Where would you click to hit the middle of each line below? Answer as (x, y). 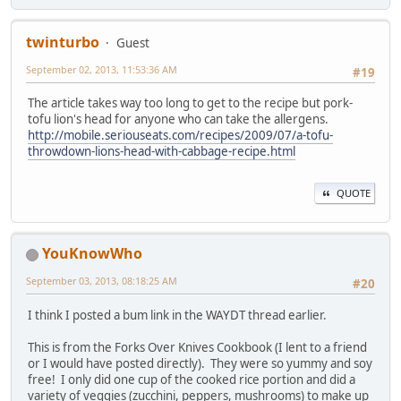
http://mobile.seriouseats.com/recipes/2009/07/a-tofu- (180, 136)
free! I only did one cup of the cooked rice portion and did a (192, 379)
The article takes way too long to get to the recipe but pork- (190, 103)
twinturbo (63, 42)
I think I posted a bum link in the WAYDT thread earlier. (177, 315)
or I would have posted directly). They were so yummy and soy (200, 363)
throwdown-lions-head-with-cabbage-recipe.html (162, 152)
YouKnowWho (92, 254)
